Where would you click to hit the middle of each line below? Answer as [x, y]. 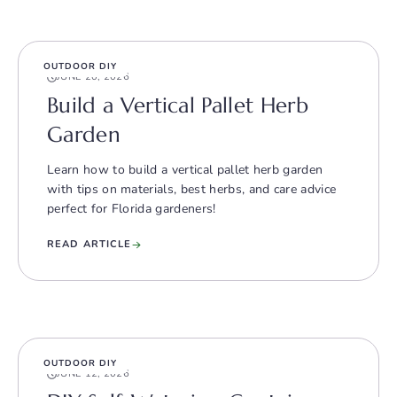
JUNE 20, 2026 [93, 77]
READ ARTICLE [90, 245]
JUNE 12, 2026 [93, 374]
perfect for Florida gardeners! [132, 209]
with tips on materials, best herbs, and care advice [192, 190]
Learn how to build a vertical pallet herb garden [185, 170]
